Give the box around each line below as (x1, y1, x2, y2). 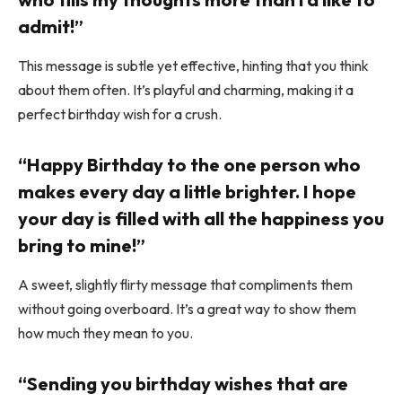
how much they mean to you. (18, 324, 193, 343)
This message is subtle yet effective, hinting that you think (18, 57, 369, 75)
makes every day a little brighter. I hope (18, 179, 356, 203)
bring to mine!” (18, 233, 145, 257)
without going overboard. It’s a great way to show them (18, 300, 356, 319)
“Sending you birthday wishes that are (18, 371, 348, 395)
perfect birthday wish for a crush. (18, 105, 222, 124)
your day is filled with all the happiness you (18, 206, 384, 230)
